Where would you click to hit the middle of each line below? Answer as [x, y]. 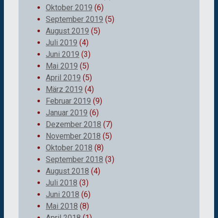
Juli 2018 [62, 182]
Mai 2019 [62, 66]
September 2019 [74, 19]
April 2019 [63, 77]
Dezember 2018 [73, 124]
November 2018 [73, 136]
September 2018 [74, 159]
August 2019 [67, 31]
